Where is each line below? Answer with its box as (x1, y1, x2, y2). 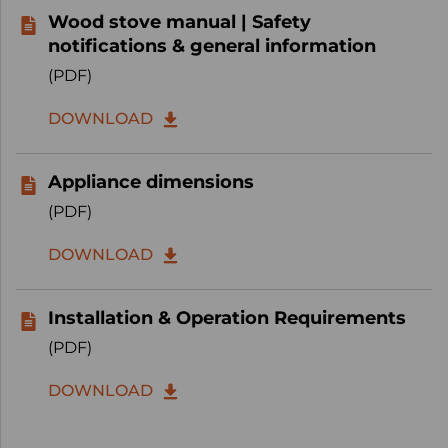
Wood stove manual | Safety (48, 11, 311, 33)
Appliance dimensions (48, 171, 254, 193)
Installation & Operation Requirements (48, 307, 406, 329)
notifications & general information (48, 35, 376, 57)
